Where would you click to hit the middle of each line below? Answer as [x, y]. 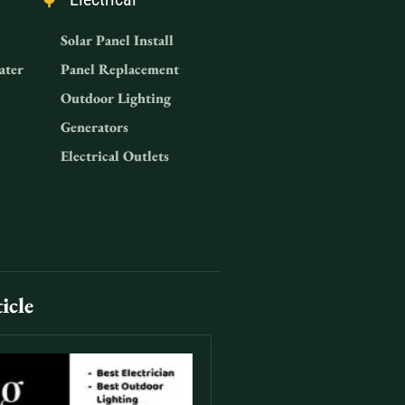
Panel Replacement [119, 70]
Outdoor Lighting [115, 99]
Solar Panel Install [117, 41]
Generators [94, 127]
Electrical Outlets [114, 156]
